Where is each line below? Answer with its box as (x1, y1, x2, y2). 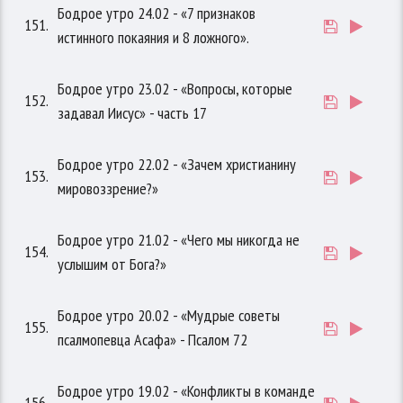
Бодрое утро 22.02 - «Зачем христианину (58, 154, 297, 175)
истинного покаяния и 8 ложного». (58, 27, 250, 49)
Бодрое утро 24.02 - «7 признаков (58, 3, 256, 24)
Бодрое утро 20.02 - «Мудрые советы (58, 305, 281, 327)
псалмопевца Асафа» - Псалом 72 (58, 329, 248, 351)
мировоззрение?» (58, 178, 159, 200)
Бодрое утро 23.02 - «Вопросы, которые (58, 78, 293, 100)
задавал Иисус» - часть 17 (58, 103, 208, 124)
